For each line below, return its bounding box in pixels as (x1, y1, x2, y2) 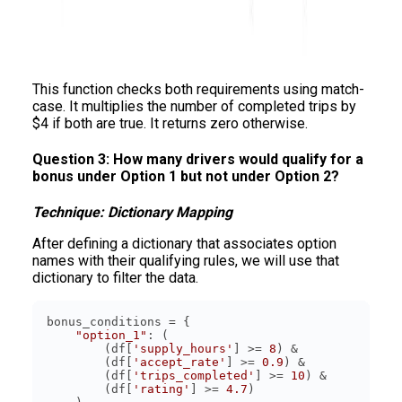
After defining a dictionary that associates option (32, 235, 336, 253)
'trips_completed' (133, 369, 255, 383)
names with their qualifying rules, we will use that (32, 252, 339, 270)
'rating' (133, 382, 190, 397)
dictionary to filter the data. (32, 269, 198, 287)
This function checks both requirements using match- (32, 80, 364, 98)
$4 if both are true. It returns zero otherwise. (32, 114, 308, 132)
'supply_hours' (133, 342, 233, 356)
